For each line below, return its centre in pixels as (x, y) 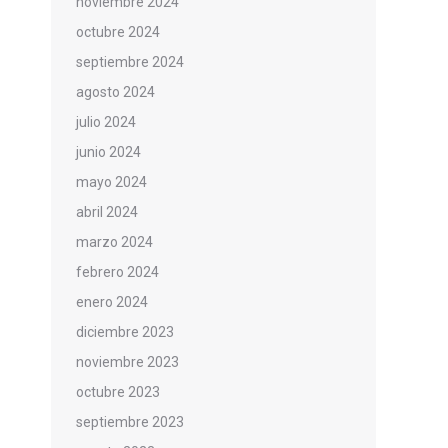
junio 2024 (108, 152)
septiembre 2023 (130, 422)
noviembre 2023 (127, 362)
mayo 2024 (111, 182)
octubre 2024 (118, 32)
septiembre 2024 (130, 62)
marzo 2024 (114, 242)
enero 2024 (112, 302)
